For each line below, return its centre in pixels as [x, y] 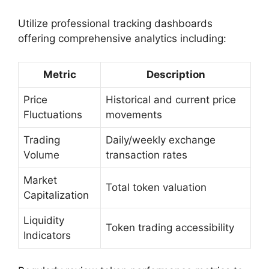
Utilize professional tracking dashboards [115, 24]
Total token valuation [156, 187]
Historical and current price [171, 99]
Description [176, 74]
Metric [59, 74]
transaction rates [147, 155]
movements [134, 114]
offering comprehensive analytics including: [122, 39]
